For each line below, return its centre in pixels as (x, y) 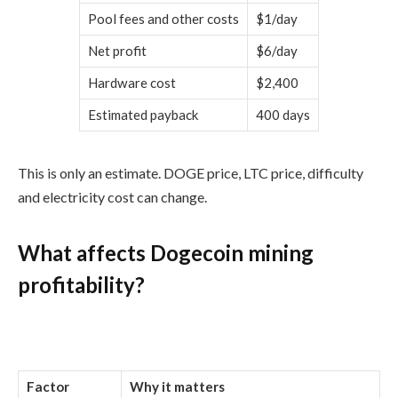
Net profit (117, 50)
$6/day (277, 50)
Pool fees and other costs (163, 18)
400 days (283, 114)
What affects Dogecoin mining (166, 253)
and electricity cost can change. (112, 196)
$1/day (277, 18)
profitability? (81, 285)
